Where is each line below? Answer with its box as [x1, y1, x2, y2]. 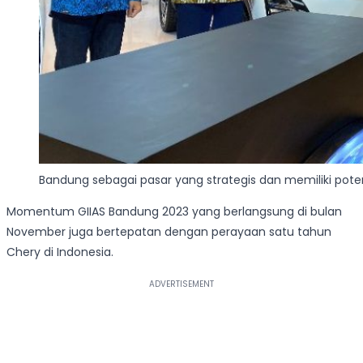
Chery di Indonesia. [6, 244, 113, 261]
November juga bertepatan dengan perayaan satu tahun [6, 224, 331, 241]
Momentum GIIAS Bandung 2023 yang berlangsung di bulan [6, 203, 342, 220]
